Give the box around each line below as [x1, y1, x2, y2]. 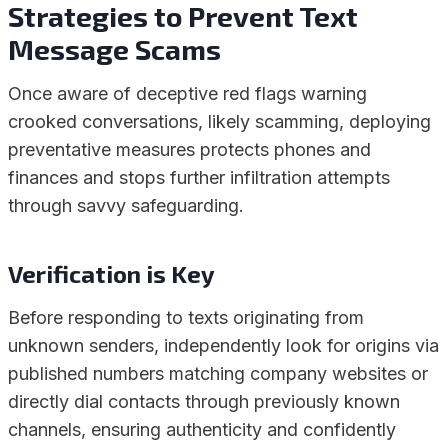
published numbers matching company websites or [8, 363, 428, 384]
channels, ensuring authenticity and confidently [8, 419, 396, 440]
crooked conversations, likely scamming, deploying [8, 111, 431, 132]
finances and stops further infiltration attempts [8, 167, 390, 188]
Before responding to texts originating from [8, 307, 364, 328]
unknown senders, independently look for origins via [8, 335, 439, 356]
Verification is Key [8, 259, 215, 288]
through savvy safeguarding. [8, 195, 244, 216]
